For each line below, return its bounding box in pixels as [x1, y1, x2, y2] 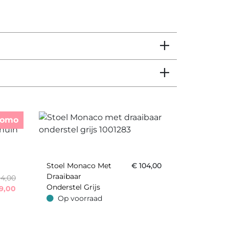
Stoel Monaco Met [46, 161, 111, 171]
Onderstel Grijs [46, 182, 100, 192]
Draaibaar [46, 172, 81, 181]
